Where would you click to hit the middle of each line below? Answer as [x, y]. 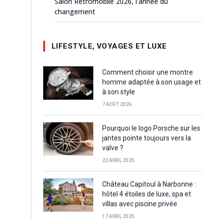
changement [75, 12]
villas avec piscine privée [140, 204]
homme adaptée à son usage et [151, 82]
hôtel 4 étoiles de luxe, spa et [147, 194]
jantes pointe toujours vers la [147, 138]
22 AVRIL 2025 [118, 161]
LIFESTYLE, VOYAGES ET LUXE [109, 46]
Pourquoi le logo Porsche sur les [151, 128]
